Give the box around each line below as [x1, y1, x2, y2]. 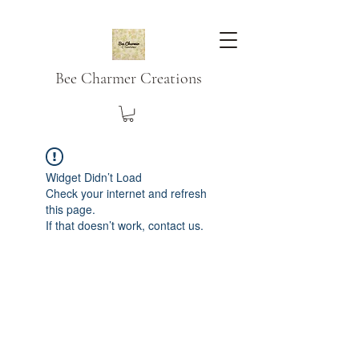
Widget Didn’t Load [46, 169, 142, 186]
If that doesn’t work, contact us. [46, 217, 204, 234]
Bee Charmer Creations [54, 69, 202, 88]
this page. [46, 201, 95, 218]
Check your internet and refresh [46, 185, 207, 202]
